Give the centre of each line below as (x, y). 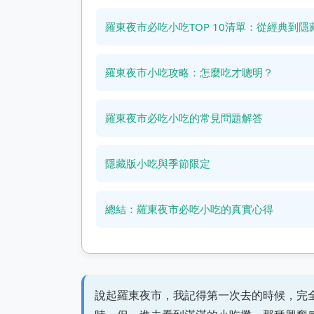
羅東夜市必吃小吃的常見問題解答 (184, 118)
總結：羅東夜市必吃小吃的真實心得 (189, 209)
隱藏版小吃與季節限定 (158, 163)
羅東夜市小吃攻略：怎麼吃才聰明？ (189, 72)
